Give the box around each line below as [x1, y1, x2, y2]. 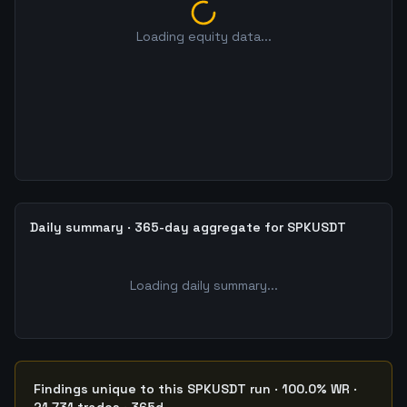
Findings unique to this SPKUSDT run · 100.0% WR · [34, 381, 357, 397]
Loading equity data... [135, 28, 272, 45]
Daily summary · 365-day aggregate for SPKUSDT [30, 219, 346, 235]
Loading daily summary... [129, 277, 278, 293]
